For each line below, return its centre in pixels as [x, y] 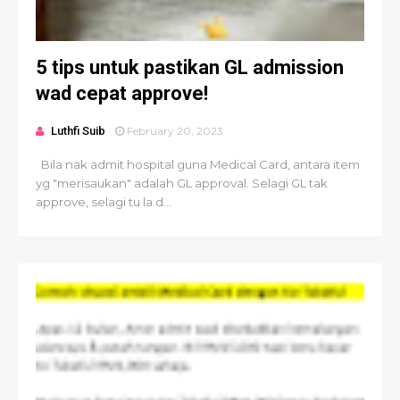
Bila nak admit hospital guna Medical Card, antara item [198, 164]
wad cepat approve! [122, 93]
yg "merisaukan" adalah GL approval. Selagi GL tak [182, 183]
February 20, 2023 [175, 131]
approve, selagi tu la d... [104, 202]
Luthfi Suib [78, 131]
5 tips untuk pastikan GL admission [190, 67]
